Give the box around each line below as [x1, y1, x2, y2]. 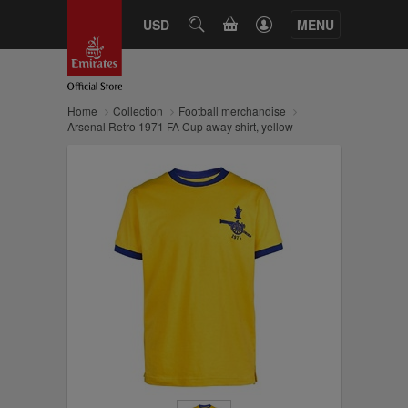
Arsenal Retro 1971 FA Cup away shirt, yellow [67, 118, 293, 134]
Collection [113, 103, 163, 118]
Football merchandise [178, 103, 286, 118]
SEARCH [188, 15, 252, 32]
